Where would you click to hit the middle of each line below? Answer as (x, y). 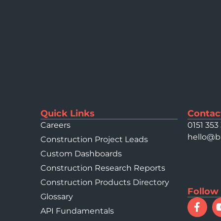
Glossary (57, 197)
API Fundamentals (77, 211)
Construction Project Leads (94, 140)
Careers (55, 125)
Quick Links (68, 114)
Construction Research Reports (103, 168)
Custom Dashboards (81, 154)
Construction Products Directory (105, 183)
